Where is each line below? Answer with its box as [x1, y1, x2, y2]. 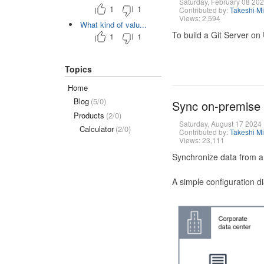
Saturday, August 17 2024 [179, 118, 262, 128]
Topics [65, 63, 92, 75]
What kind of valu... [80, 18, 147, 30]
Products [74, 109, 104, 121]
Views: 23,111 [179, 135, 225, 145]
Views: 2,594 [179, 13, 220, 23]
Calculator [80, 123, 114, 134]
